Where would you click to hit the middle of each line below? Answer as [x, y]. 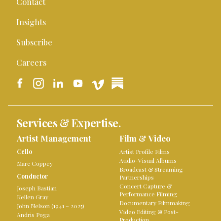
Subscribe [34, 42]
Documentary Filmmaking [155, 203]
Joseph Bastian [37, 188]
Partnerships [137, 177]
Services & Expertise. [69, 123]
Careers [31, 62]
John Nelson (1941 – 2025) [50, 206]
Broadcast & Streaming [151, 169]
